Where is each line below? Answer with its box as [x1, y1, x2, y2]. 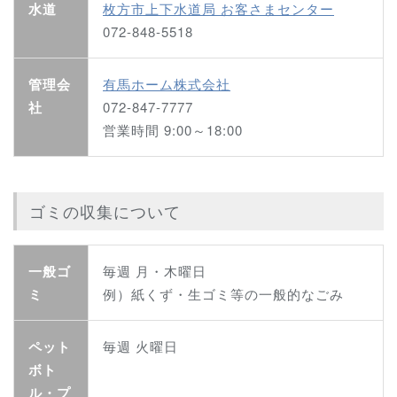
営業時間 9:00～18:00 [103, 121, 243, 140]
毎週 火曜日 [103, 337, 178, 356]
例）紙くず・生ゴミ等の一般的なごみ [103, 284, 344, 304]
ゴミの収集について [29, 199, 181, 223]
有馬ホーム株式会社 [103, 74, 230, 94]
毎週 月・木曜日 [103, 261, 206, 281]
